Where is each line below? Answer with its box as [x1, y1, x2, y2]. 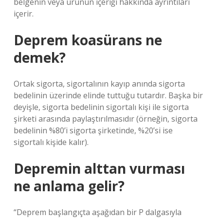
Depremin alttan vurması [14, 159, 185, 178]
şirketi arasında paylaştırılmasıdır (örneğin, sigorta [14, 113, 198, 124]
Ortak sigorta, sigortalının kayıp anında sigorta [14, 78, 185, 89]
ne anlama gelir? [14, 177, 125, 195]
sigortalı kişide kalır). [14, 137, 89, 147]
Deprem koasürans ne [14, 31, 162, 49]
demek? [14, 48, 66, 67]
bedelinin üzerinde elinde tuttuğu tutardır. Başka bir [14, 90, 203, 101]
